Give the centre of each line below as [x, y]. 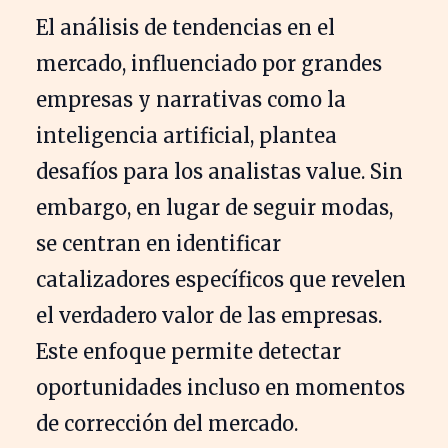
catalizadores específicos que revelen [221, 279]
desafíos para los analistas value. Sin [219, 171]
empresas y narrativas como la [191, 99]
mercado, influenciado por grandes [209, 63]
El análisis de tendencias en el [185, 27]
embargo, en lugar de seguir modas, [214, 207]
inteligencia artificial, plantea [186, 135]
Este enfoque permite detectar [188, 351]
